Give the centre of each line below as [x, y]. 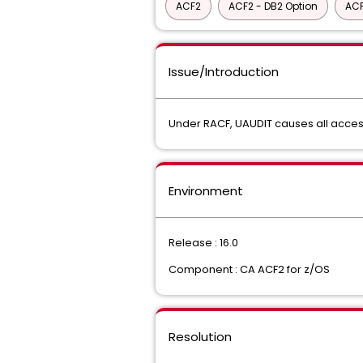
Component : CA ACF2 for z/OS [249, 269]
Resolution [200, 337]
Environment [206, 191]
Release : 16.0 [203, 243]
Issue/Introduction [224, 72]
